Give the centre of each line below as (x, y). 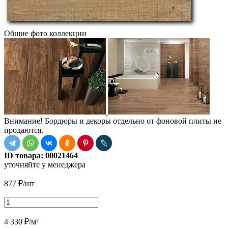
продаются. (24, 130)
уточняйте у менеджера (45, 164)
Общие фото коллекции (45, 33)
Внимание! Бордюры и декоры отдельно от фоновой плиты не (113, 121)
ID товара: (25, 155)
